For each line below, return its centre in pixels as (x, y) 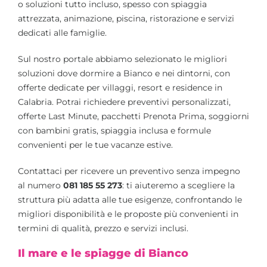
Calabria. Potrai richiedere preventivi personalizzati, (124, 102)
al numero (41, 185)
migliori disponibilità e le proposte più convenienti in (128, 214)
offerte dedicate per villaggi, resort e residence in (120, 87)
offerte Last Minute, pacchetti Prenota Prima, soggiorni (133, 116)
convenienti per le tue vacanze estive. (95, 145)
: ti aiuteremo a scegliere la (178, 185)
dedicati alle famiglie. (62, 32)
